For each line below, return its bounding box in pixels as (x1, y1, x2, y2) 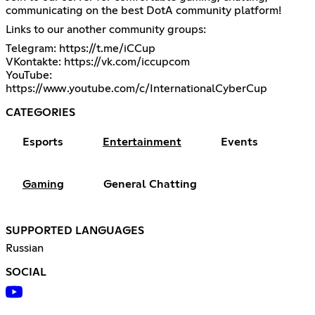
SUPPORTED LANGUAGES (6, 225, 144, 237)
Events (221, 136, 258, 148)
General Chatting (103, 179, 197, 191)
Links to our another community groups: (6, 24, 206, 36)
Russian (6, 243, 44, 255)
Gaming (22, 179, 64, 191)
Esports (22, 136, 63, 148)
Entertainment (103, 136, 181, 148)
